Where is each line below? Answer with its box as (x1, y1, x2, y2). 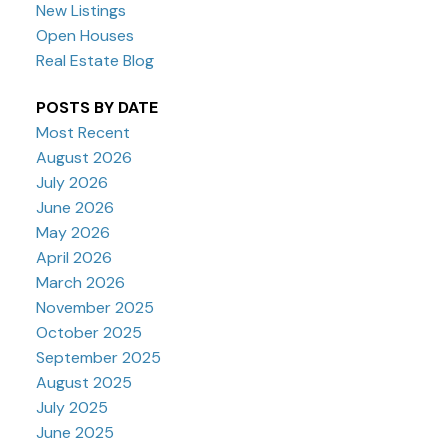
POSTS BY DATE (35, 97, 158, 119)
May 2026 (35, 222, 110, 244)
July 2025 (35, 397, 108, 419)
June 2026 (35, 197, 114, 219)
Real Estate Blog (35, 49, 154, 71)
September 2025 (35, 347, 161, 369)
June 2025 (35, 422, 114, 444)
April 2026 (35, 247, 112, 269)
